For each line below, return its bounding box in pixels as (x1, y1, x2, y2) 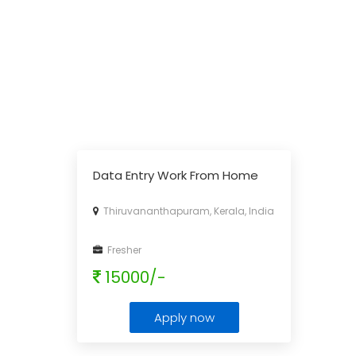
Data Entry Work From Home (93, 167, 258, 184)
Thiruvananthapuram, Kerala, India (99, 204, 274, 218)
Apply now (153, 309, 215, 326)
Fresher (103, 243, 141, 257)
